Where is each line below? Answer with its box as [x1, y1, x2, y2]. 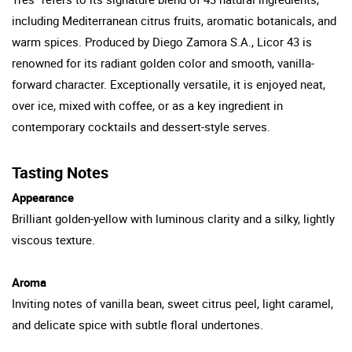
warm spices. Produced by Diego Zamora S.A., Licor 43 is [12, 33, 312, 49]
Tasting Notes [12, 161, 108, 183]
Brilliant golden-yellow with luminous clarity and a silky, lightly [12, 210, 335, 226]
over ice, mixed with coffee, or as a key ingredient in [12, 97, 283, 113]
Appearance [12, 189, 74, 205]
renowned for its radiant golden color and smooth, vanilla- [12, 54, 314, 71]
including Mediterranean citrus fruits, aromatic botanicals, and [12, 12, 336, 28]
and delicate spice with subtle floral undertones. [12, 316, 263, 332]
